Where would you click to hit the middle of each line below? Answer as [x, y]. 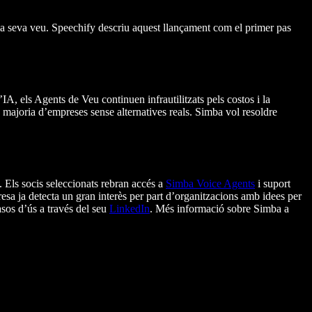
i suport [273, 183]
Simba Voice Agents [210, 183]
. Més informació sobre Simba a [219, 208]
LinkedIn [130, 208]
